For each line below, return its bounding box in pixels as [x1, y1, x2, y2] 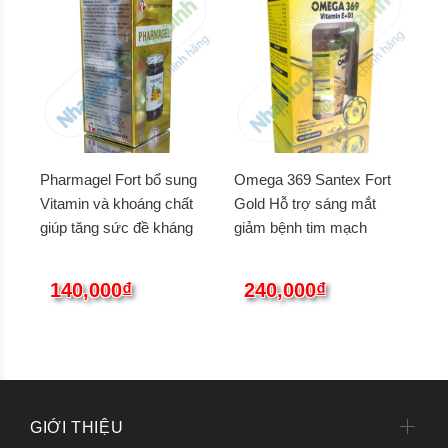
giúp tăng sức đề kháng [40, 219, 193, 237]
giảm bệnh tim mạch [234, 219, 367, 237]
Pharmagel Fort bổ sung [40, 171, 197, 189]
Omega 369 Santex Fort [234, 171, 391, 189]
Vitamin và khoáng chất [40, 195, 193, 213]
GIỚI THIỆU [30, 419, 124, 437]
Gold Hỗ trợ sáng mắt [234, 195, 376, 213]
